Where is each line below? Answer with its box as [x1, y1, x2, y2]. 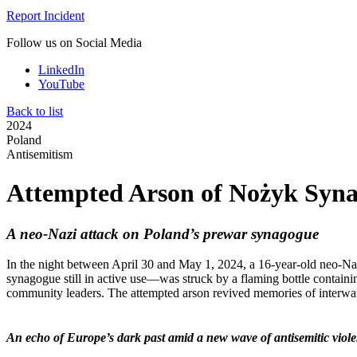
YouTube [38, 76, 84, 91]
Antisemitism [6, 147, 73, 161]
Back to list [6, 104, 63, 118]
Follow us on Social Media [6, 35, 142, 49]
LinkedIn [38, 62, 84, 76]
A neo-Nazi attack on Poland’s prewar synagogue [6, 225, 319, 242]
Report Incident [6, 8, 84, 22]
